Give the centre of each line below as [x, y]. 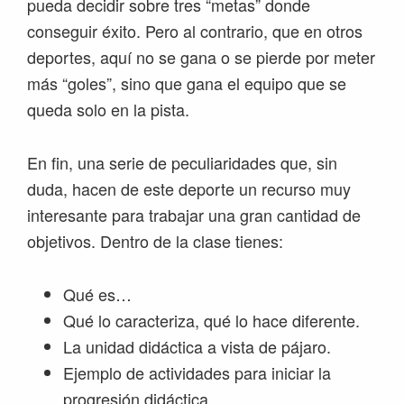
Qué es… [97, 294]
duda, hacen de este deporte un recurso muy [189, 188]
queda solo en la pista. [108, 109]
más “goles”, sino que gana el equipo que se [187, 83]
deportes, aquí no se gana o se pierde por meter [201, 57]
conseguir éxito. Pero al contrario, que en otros [195, 31]
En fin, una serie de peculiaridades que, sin [182, 162]
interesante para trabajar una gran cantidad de [194, 215]
